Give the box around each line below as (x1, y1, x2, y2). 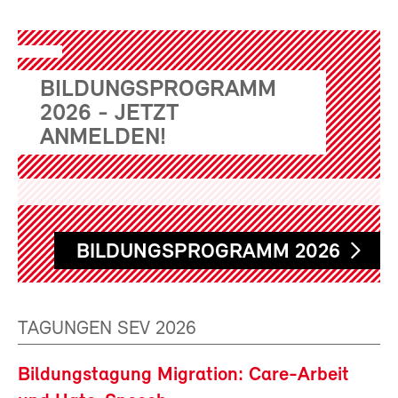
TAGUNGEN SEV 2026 (18, 318, 196, 339)
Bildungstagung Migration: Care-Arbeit (18, 364, 349, 386)
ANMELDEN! (40, 125, 166, 150)
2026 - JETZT (40, 101, 179, 126)
